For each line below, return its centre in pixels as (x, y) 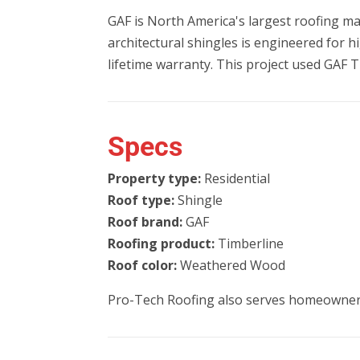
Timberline (250, 243)
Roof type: (141, 200)
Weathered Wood (231, 265)
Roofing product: (162, 243)
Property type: (155, 178)
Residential (236, 178)
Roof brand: (145, 221)
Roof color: (143, 265)
